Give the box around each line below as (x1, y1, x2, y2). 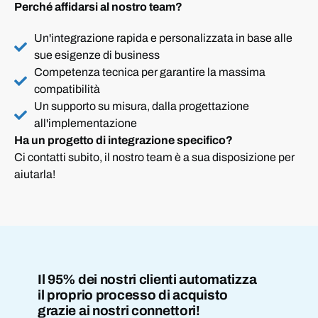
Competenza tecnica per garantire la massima (33, 66, 265, 78)
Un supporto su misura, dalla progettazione (33, 100, 249, 112)
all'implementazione (33, 117, 137, 129)
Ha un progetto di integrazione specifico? (14, 134, 233, 146)
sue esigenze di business (33, 49, 160, 61)
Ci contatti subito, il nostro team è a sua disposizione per (14, 151, 295, 163)
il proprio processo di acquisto (37, 287, 228, 302)
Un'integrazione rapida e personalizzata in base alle (33, 32, 292, 44)
